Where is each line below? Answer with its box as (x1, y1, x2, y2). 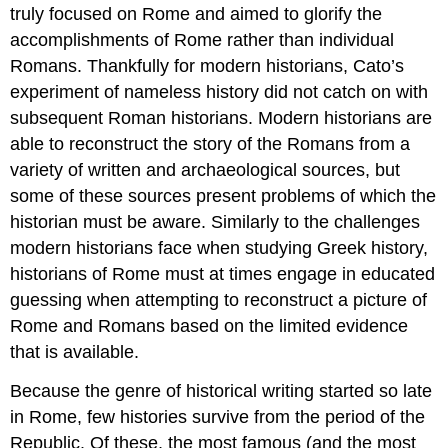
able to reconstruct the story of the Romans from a (10, 133, 411, 154)
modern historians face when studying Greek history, (10, 237, 429, 258)
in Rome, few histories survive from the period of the (10, 406, 426, 427)
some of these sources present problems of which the (10, 185, 437, 206)
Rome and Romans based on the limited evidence (10, 315, 409, 336)
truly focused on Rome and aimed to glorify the (10, 3, 383, 24)
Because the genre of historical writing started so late (10, 380, 433, 401)
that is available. (10, 341, 140, 362)
